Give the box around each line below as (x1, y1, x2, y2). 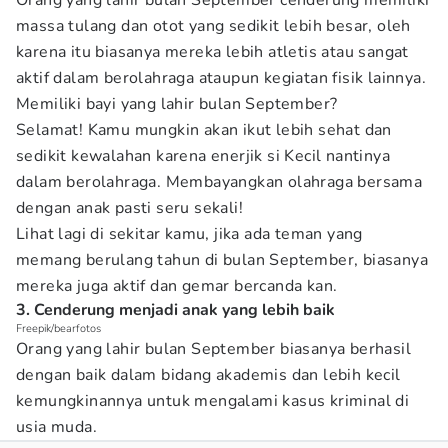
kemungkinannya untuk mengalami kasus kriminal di (16, 390, 410, 412)
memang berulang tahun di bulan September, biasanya (16, 249, 428, 271)
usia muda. (16, 416, 98, 438)
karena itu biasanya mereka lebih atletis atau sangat (16, 41, 409, 63)
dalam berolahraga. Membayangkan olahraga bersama (16, 171, 423, 193)
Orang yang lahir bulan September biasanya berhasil (16, 338, 411, 360)
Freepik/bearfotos (16, 321, 101, 336)
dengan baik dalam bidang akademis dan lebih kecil (16, 364, 401, 386)
